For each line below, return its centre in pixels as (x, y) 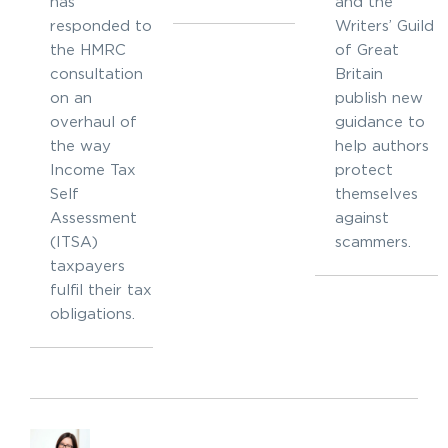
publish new (379, 99)
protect (364, 171)
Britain (359, 75)
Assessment (93, 219)
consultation (96, 75)
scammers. (373, 243)
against (362, 219)
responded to (101, 27)
